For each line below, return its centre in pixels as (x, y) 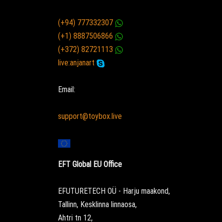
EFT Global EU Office (90, 164)
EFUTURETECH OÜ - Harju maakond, (114, 191)
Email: (67, 90)
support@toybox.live (90, 116)
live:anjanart (77, 62)
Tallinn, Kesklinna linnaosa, (97, 204)
